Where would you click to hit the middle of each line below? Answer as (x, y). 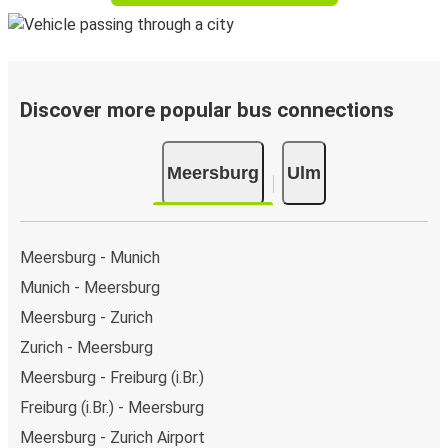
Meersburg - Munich (90, 258)
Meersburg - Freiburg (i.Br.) (112, 378)
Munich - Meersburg (90, 288)
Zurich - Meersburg (86, 348)
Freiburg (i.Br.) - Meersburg (112, 408)
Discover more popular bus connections (207, 110)
